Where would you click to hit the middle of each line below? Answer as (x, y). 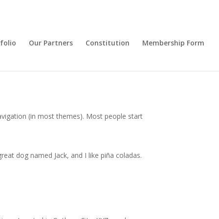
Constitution (108, 43)
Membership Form (173, 43)
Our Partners (51, 43)
